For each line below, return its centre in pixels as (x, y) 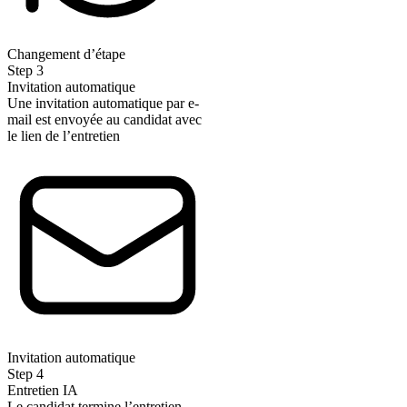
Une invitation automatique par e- (103, 104)
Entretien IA (43, 390)
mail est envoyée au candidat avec (104, 120)
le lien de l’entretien (64, 136)
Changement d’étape (66, 55)
